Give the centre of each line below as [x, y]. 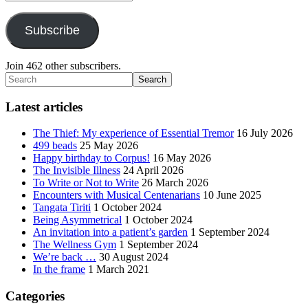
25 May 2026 [109, 146]
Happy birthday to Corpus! [91, 158]
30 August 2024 [134, 257]
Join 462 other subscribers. [63, 66]
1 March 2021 [119, 269]
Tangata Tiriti [62, 208]
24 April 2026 [153, 170]
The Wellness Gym [75, 245]
